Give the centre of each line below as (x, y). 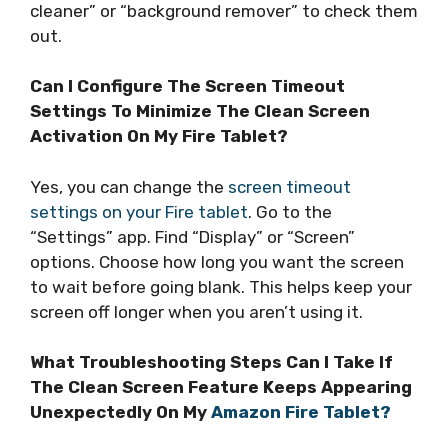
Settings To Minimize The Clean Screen (200, 111)
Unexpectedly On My (120, 412)
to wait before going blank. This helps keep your (221, 286)
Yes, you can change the (129, 186)
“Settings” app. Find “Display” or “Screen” (192, 236)
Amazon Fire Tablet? (301, 412)
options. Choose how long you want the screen (217, 261)
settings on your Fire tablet (139, 211)
